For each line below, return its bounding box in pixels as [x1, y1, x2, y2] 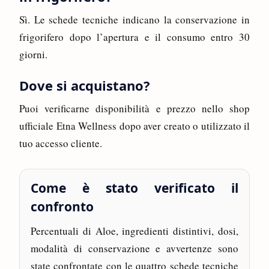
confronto [31, 198, 94, 215]
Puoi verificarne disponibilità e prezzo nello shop [19, 101, 250, 115]
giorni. [19, 47, 47, 61]
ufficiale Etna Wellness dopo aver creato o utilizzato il [19, 118, 250, 133]
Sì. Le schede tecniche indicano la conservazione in [19, 12, 250, 26]
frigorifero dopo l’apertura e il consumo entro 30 [19, 29, 250, 44]
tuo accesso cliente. [19, 136, 102, 150]
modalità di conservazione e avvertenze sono [31, 241, 238, 255]
